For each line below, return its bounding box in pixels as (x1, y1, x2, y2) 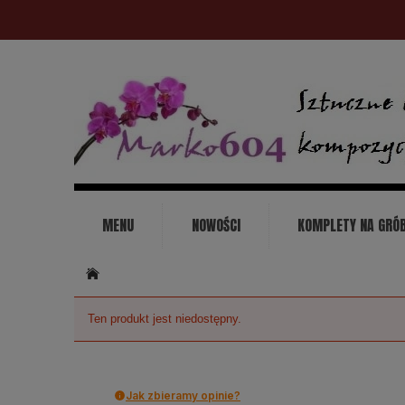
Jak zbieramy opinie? (126, 388, 240, 402)
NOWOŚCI (191, 215, 240, 236)
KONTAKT (102, 260, 154, 281)
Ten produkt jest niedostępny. (88, 312, 241, 325)
